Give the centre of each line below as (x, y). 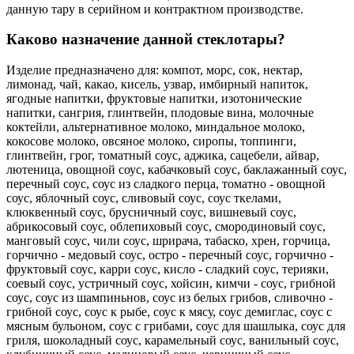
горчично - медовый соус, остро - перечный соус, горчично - (170, 255)
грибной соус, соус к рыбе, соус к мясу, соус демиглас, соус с (169, 312)
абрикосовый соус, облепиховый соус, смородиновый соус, (166, 227)
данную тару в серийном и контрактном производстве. (155, 9)
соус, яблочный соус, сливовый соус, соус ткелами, (144, 198)
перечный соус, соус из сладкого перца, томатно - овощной (166, 184)
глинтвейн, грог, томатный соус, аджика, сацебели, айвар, (163, 156)
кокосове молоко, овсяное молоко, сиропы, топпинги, (151, 141)
